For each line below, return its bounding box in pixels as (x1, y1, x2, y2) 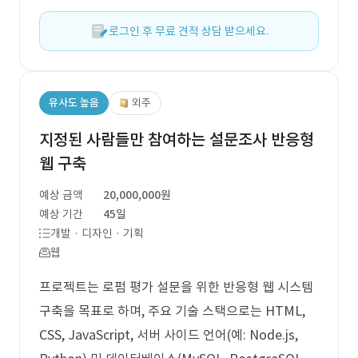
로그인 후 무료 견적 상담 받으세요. (109, 24, 268, 38)
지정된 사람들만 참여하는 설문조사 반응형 (39, 129, 314, 150)
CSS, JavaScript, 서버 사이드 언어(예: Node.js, (39, 327, 298, 343)
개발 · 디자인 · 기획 (50, 226, 144, 241)
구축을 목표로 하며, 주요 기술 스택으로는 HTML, (39, 303, 305, 319)
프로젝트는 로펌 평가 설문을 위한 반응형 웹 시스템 (39, 279, 313, 295)
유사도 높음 (49, 96, 99, 109)
